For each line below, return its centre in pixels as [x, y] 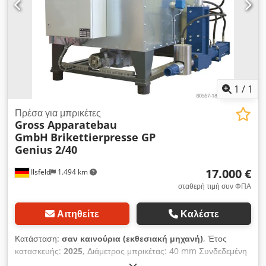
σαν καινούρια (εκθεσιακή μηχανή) [132, 239]
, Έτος [215, 239]
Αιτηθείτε [78, 214]
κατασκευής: [39, 251]
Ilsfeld [40, 172]
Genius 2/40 [46, 150]
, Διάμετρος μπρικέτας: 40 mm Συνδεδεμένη [165, 251]
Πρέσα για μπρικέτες [58, 113]
